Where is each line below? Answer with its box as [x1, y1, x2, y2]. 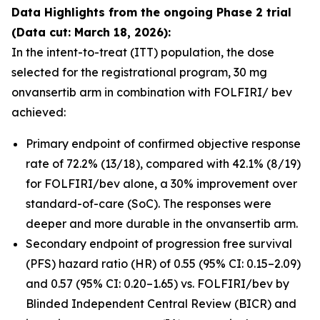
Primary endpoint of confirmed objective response [26, 136, 301, 151]
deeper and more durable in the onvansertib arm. [26, 216, 298, 231]
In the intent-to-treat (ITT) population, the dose [11, 45, 274, 59]
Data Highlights [11, 5, 105, 19]
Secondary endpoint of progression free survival [26, 236, 292, 251]
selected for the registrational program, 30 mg [11, 65, 267, 79]
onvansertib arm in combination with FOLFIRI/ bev [11, 85, 292, 99]
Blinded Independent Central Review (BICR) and [26, 296, 296, 311]
